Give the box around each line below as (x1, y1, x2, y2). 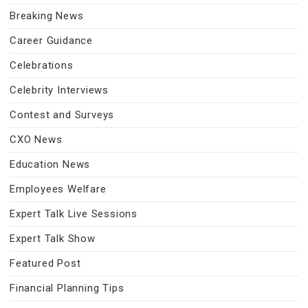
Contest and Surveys (10, 109, 115, 121)
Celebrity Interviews (10, 84, 109, 96)
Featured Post (10, 257, 81, 269)
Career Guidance (10, 34, 93, 47)
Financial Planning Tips (10, 282, 124, 294)
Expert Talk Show (10, 232, 96, 245)
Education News (10, 158, 91, 170)
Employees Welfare (10, 183, 107, 195)
